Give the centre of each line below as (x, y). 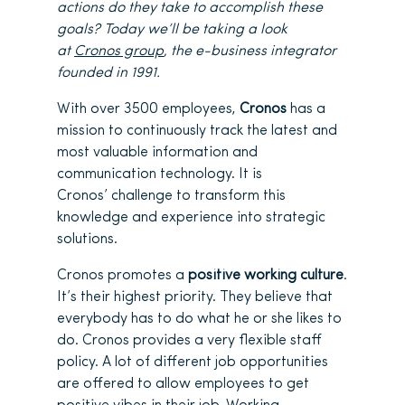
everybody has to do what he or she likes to (199, 320)
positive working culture (266, 276)
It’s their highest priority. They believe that (195, 298)
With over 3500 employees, (148, 110)
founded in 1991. (108, 74)
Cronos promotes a (122, 276)
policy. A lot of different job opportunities (193, 363)
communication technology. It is (160, 175)
